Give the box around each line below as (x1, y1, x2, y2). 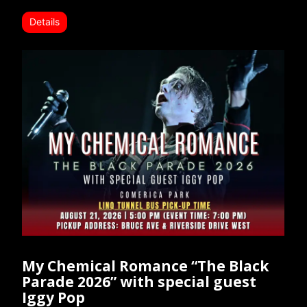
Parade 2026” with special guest (22, 272, 256, 292)
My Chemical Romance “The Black (22, 256, 269, 276)
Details (29, 16, 60, 28)
